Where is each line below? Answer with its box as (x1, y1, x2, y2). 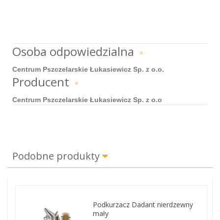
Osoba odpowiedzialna (12, 43, 137, 59)
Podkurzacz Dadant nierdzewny (93, 199, 193, 209)
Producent (12, 73, 72, 90)
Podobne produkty (12, 149, 102, 163)
